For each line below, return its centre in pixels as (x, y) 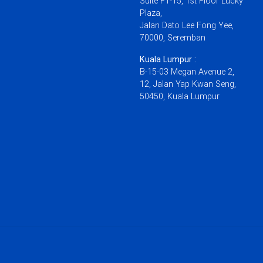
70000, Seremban (173, 38)
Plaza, (151, 13)
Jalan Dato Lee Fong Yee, (187, 25)
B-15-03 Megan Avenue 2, (187, 72)
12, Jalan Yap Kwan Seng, (188, 84)
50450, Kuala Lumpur (180, 96)
